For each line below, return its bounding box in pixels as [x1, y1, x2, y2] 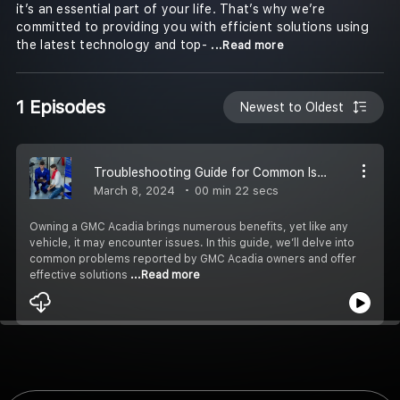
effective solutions [29, 268, 130, 281]
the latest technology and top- [16, 37, 212, 53]
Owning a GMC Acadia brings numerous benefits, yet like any [29, 220, 348, 233]
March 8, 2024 [94, 183, 175, 197]
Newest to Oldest [240, 99, 345, 114]
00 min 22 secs [191, 183, 279, 197]
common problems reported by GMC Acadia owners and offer [29, 252, 356, 265]
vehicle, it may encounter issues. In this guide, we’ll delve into [29, 236, 354, 249]
